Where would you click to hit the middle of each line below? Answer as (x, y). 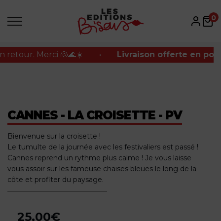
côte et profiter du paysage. (55, 180)
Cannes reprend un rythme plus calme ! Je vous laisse (99, 158)
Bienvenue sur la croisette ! (54, 136)
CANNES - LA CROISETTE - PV (95, 115)
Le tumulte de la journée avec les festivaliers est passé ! (103, 147)
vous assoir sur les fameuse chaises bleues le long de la (102, 169)
